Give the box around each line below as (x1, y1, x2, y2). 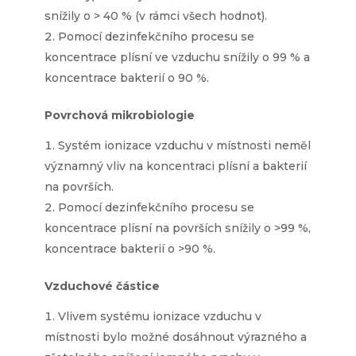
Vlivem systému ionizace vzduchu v (58, 308, 261, 323)
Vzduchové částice (44, 278, 160, 293)
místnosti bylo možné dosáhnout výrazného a (44, 329, 307, 344)
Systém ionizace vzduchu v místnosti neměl (58, 137, 311, 153)
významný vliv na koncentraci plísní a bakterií (44, 158, 307, 173)
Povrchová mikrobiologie (44, 107, 195, 122)
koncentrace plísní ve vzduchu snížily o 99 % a (44, 49, 310, 64)
